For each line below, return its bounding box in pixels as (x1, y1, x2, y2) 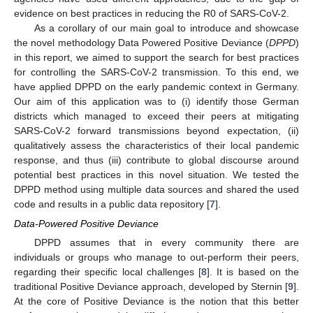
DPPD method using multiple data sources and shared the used (14, 183, 299, 195)
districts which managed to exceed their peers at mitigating (14, 110, 299, 122)
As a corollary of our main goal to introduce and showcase (34, 22, 299, 34)
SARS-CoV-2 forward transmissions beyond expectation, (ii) (14, 124, 299, 136)
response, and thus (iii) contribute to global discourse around (14, 154, 299, 166)
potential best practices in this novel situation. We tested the (14, 168, 299, 180)
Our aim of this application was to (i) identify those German (14, 95, 299, 107)
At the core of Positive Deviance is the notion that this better (14, 296, 299, 307)
